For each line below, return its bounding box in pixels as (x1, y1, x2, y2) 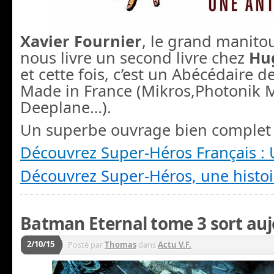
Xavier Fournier (20, 30, 142, 51)
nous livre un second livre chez (20, 46, 249, 68)
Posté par (68, 239, 105, 251)
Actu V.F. (158, 239, 191, 251)
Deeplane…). (20, 96, 111, 117)
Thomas (105, 239, 136, 251)
